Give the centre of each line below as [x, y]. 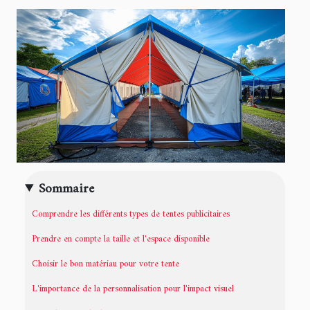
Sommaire [67, 189]
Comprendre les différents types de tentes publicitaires [131, 215]
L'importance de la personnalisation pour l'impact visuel [133, 289]
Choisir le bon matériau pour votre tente [106, 264]
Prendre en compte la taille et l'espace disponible [121, 239]
